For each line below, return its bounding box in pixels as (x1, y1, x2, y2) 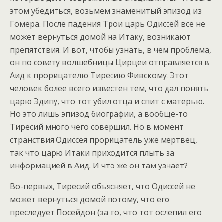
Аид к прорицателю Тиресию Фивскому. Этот (10, 70, 189, 81)
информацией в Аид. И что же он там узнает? (10, 160, 188, 171)
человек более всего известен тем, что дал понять (10, 83, 209, 94)
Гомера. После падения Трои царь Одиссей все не (10, 18, 205, 30)
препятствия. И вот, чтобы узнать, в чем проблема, (10, 44, 211, 55)
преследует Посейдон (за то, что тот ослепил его (10, 207, 202, 218)
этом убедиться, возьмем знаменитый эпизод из (10, 5, 202, 17)
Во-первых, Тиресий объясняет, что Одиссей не (10, 181, 195, 192)
